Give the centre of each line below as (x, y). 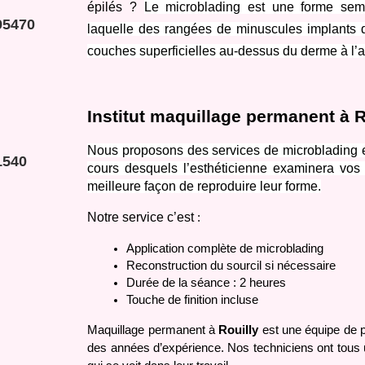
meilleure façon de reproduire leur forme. (204, 187)
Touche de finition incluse (193, 300)
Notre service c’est (141, 218)
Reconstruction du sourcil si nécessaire (231, 266)
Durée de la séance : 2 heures (207, 283)
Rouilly (240, 330)
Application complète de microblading (227, 249)
